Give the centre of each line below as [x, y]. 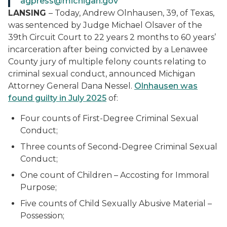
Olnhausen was [166, 86]
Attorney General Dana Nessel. [71, 86]
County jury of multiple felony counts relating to [107, 62]
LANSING [28, 13]
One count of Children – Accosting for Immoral [115, 175]
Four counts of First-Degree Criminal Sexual [109, 118]
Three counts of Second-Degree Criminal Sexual [119, 147]
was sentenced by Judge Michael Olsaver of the [105, 25]
